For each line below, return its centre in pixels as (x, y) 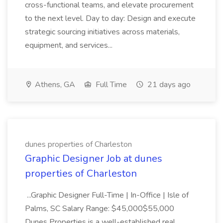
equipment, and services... (70, 45)
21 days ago (168, 85)
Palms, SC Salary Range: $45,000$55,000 (100, 209)
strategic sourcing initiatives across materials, (102, 32)
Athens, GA (54, 85)
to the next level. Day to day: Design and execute (110, 18)
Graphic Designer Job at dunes (94, 159)
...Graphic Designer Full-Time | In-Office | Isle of (107, 195)
